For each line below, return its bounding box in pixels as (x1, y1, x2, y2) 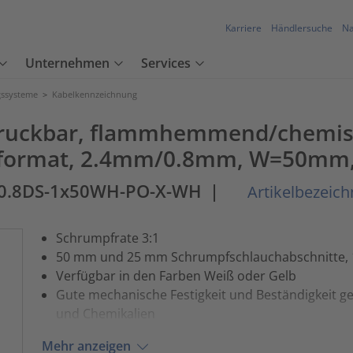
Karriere (225, 21, 262, 35)
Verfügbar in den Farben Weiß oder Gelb (55, 266, 296, 284)
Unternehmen (25, 54, 110, 72)
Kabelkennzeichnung (52, 88, 137, 100)
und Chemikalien (55, 304, 155, 322)
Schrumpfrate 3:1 (55, 229, 159, 247)
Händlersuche (271, 21, 333, 35)
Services (141, 54, 191, 72)
